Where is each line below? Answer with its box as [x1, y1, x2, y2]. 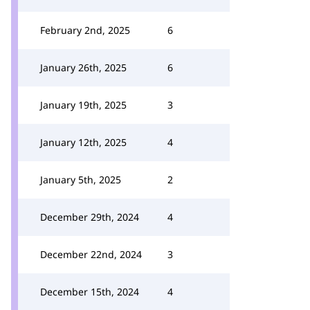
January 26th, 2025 [40, 61, 127, 74]
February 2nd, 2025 [40, 24, 130, 37]
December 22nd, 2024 [40, 248, 142, 261]
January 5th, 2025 [40, 173, 121, 186]
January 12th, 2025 [40, 136, 127, 149]
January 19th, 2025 [40, 98, 127, 111]
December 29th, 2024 [40, 210, 139, 224]
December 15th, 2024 [40, 285, 139, 298]
